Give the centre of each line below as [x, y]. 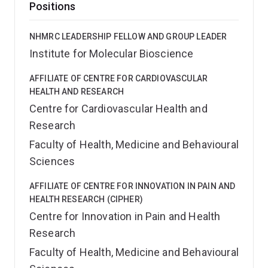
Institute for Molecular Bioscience [112, 54]
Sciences [52, 161]
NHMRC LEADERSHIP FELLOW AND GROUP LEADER [128, 36]
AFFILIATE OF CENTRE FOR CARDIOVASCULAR [119, 78]
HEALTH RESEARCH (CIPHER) [86, 199]
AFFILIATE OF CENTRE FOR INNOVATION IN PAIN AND [133, 186]
